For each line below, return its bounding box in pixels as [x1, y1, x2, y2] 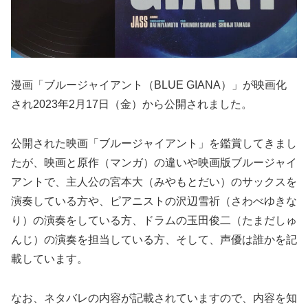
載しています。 [11, 252, 88, 265]
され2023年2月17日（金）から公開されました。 [11, 98, 252, 110]
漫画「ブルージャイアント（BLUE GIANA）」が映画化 [11, 78, 287, 91]
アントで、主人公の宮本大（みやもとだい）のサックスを [11, 175, 297, 188]
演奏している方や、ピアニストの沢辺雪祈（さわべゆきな [11, 195, 297, 207]
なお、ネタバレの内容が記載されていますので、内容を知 [11, 291, 297, 304]
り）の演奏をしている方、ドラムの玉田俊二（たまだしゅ [11, 214, 297, 226]
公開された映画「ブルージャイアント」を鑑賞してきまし [11, 137, 297, 149]
